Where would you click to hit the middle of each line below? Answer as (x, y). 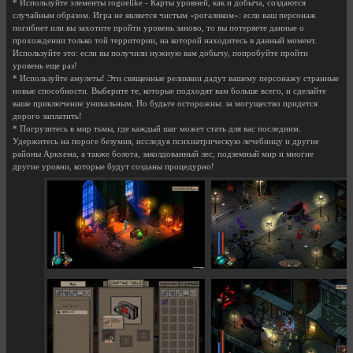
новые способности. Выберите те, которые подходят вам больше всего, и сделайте (169, 91)
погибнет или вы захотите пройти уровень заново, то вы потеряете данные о (158, 28)
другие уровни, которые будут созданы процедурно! (113, 167)
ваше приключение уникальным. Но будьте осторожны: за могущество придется (165, 104)
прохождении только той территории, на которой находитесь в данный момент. (165, 41)
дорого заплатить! (47, 117)
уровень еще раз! (45, 66)
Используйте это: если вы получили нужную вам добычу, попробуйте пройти (160, 54)
